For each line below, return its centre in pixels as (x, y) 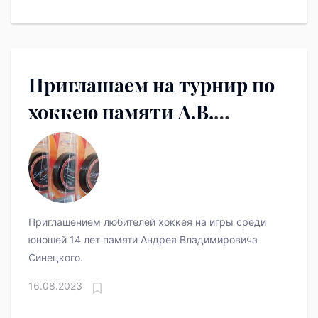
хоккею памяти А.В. (121, 112)
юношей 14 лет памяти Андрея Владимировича (143, 240)
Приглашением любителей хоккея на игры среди (147, 222)
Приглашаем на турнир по (152, 85)
